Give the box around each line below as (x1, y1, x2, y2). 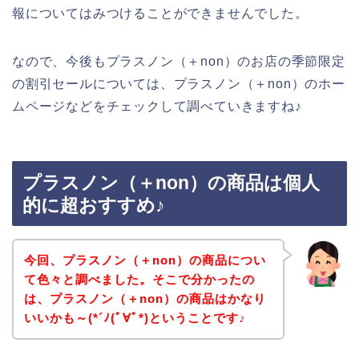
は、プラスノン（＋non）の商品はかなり (23, 291, 266, 305)
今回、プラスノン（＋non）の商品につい (23, 252, 266, 267)
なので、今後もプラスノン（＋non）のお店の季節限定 (12, 54, 345, 68)
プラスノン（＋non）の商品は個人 (22, 172, 320, 194)
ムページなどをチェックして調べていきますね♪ (12, 99, 302, 113)
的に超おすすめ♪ (22, 195, 165, 216)
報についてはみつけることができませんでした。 (12, 6, 309, 20)
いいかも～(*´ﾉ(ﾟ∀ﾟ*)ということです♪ (23, 310, 246, 325)
